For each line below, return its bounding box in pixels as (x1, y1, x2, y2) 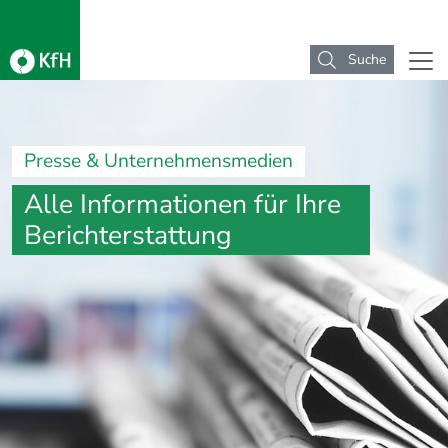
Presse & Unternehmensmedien (24, 148, 293, 175)
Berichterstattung (24, 217, 232, 254)
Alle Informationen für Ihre (24, 186, 341, 223)
